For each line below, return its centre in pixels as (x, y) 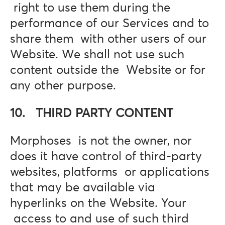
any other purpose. (63, 86)
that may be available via (83, 188)
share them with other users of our (108, 39)
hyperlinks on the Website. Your (98, 203)
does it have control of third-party (106, 157)
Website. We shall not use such (97, 55)
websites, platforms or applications (110, 172)
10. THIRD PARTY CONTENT (92, 114)
